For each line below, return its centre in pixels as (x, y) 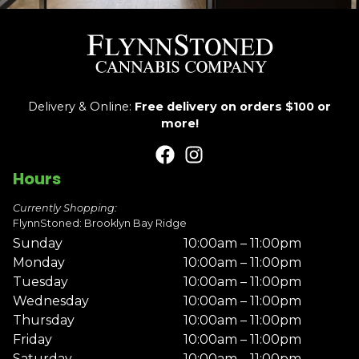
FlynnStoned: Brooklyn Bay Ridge (100, 224)
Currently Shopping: (65, 208)
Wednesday (51, 301)
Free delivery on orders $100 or (233, 107)
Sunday (38, 244)
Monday (39, 263)
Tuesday (40, 282)
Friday (32, 340)
